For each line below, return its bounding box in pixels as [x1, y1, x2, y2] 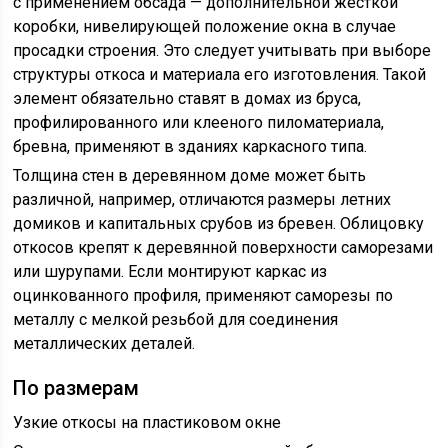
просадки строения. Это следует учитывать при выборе [13, 41, 432, 60]
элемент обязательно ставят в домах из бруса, [13, 89, 362, 108]
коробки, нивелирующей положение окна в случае [13, 17, 397, 36]
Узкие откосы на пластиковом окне [13, 413, 282, 432]
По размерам [13, 376, 140, 400]
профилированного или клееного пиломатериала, [13, 113, 385, 132]
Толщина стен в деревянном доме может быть [13, 166, 367, 185]
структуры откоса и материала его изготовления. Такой [13, 65, 427, 84]
